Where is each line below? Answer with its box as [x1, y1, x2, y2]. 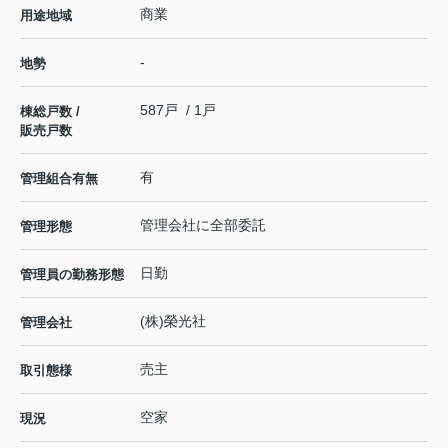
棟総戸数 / [20, 103, 80, 119]
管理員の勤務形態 [20, 266, 124, 282]
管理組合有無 [20, 170, 98, 186]
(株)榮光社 [140, 312, 206, 329]
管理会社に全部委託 [140, 216, 266, 233]
